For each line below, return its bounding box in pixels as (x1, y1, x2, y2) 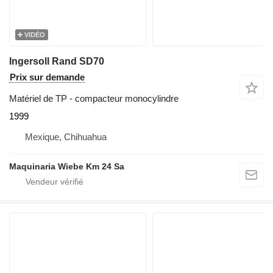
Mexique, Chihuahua (25, 132, 107, 143)
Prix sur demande (10, 72, 85, 83)
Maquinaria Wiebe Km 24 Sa (9, 161, 124, 172)
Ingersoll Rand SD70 (9, 56, 104, 67)
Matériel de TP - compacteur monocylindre (9, 93, 179, 104)
